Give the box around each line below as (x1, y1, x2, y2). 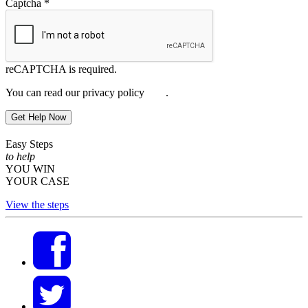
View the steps (5, 198, 69, 210)
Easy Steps (5, 137, 53, 150)
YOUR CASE (5, 175, 69, 187)
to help (5, 150, 38, 162)
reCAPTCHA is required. (5, 63, 117, 75)
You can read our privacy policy (5, 86, 147, 98)
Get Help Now (11, 111, 66, 122)
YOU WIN (5, 162, 55, 175)
